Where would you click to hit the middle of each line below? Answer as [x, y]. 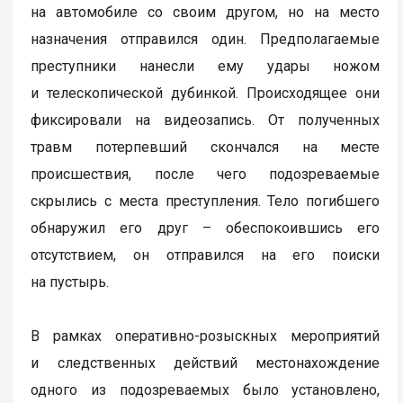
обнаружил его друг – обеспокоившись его [206, 228]
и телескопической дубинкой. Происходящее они [206, 93]
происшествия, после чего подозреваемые [206, 174]
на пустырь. [72, 282]
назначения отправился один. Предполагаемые [206, 39]
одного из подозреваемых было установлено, [206, 390]
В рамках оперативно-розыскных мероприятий [206, 336]
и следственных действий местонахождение [206, 363]
